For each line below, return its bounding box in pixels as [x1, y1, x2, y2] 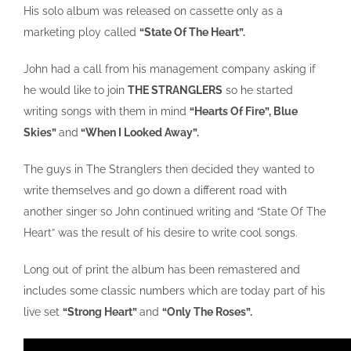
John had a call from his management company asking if [24, 63, 316, 75]
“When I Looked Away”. [78, 126, 199, 139]
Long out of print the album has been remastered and [24, 263, 300, 276]
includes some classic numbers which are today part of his [24, 284, 325, 297]
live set [24, 306, 63, 318]
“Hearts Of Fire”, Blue [190, 105, 298, 118]
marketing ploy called [24, 26, 139, 38]
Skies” [24, 126, 59, 139]
